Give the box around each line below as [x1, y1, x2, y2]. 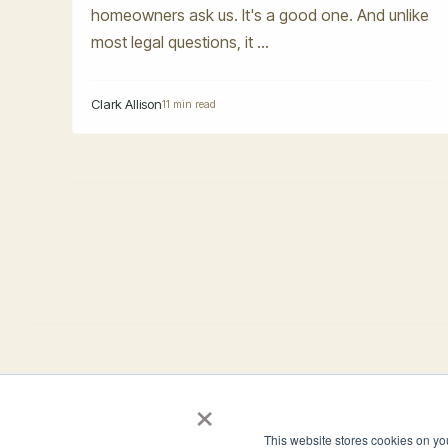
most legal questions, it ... [91, 31, 269, 52]
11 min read [162, 97, 216, 112]
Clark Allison [91, 96, 162, 113]
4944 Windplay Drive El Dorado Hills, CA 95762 [72, 426, 337, 443]
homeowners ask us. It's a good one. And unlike [91, 4, 429, 25]
